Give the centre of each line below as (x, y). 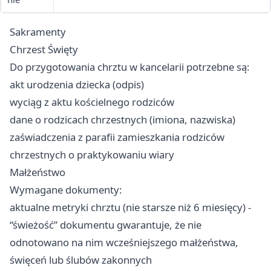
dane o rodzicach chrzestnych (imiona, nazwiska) (122, 120)
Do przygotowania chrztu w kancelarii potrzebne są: (130, 67)
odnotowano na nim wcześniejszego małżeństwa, (124, 243)
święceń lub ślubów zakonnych (81, 260)
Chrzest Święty (44, 50)
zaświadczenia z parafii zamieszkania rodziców (117, 137)
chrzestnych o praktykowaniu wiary (92, 155)
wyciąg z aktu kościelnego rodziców (92, 102)
